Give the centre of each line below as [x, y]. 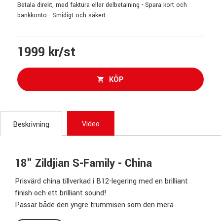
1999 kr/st [46, 52]
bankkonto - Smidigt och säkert [61, 15]
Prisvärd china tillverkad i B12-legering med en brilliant [101, 181]
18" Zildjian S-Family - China [83, 163]
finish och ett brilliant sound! [61, 193]
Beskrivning [31, 124]
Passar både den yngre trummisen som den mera [94, 205]
